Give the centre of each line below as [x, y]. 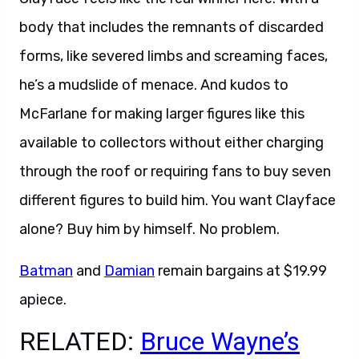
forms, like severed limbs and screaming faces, [173, 56]
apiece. [43, 300]
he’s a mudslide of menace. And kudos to [154, 85]
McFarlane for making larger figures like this [162, 114]
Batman [46, 271]
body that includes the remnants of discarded [171, 27]
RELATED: [80, 341]
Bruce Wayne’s [220, 341]
